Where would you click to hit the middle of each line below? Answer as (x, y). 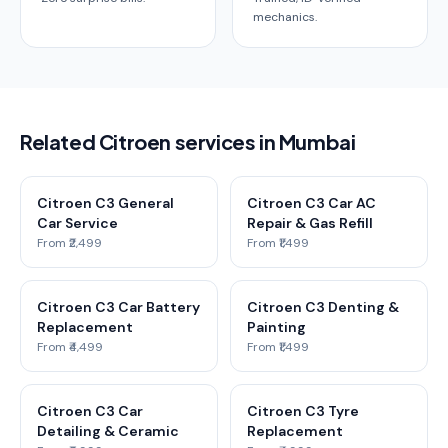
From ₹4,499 (70, 347)
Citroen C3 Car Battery (118, 307)
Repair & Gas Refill (310, 223)
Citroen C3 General (105, 203)
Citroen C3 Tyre (303, 411)
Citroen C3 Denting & (323, 307)
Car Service (77, 223)
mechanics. (285, 17)
